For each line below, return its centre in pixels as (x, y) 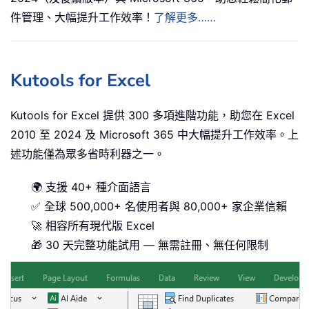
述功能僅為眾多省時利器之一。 (88, 153)
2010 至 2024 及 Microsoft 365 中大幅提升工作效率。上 (154, 134)
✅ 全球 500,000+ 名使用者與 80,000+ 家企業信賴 (159, 206)
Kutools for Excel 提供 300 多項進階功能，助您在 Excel (152, 115)
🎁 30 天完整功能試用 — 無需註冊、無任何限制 (150, 245)
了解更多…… (185, 17)
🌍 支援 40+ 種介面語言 (91, 187)
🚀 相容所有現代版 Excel (93, 225)
